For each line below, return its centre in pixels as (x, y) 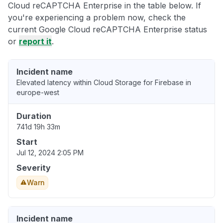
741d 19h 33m (38, 126)
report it (35, 41)
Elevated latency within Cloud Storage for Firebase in (104, 82)
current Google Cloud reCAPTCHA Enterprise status (108, 29)
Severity (34, 167)
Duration (34, 116)
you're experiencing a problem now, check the (97, 17)
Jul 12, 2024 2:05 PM (50, 152)
